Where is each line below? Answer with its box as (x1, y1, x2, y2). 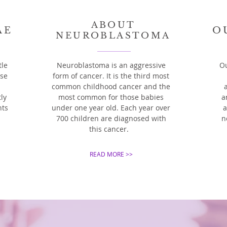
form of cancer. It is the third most (53, 71, 169, 81)
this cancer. (89, 124, 133, 134)
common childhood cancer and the (52, 82, 170, 91)
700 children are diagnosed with (56, 113, 166, 123)
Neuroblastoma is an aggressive (56, 60, 166, 70)
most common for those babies (58, 92, 164, 102)
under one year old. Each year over (52, 103, 170, 112)
